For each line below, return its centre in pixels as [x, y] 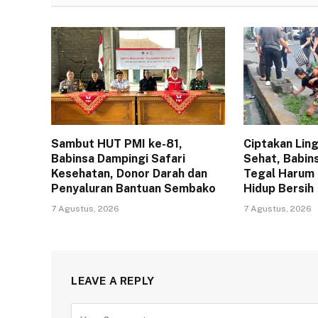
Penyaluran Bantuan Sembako [133, 188]
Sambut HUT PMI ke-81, [117, 143]
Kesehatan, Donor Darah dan [129, 173]
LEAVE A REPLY [113, 280]
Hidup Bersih [279, 188]
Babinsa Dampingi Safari [118, 158]
